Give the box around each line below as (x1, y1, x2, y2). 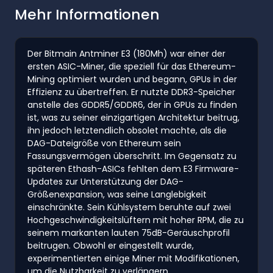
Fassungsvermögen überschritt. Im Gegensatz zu (27, 149, 236, 162)
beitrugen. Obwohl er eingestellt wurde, (27, 239, 194, 252)
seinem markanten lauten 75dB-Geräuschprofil (27, 226, 230, 239)
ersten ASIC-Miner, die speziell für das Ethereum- (27, 60, 236, 73)
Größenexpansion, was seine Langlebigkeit (27, 188, 207, 200)
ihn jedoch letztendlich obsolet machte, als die (27, 124, 227, 136)
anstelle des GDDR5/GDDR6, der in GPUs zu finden (27, 98, 237, 111)
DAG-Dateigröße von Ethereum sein (27, 136, 181, 149)
